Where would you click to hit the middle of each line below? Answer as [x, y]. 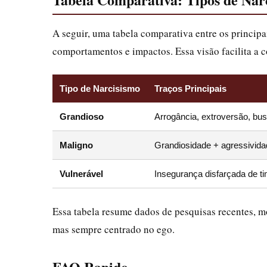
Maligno [76, 145]
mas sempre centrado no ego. [114, 229]
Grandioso [82, 117]
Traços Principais [190, 89]
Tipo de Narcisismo [100, 89]
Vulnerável [81, 174]
